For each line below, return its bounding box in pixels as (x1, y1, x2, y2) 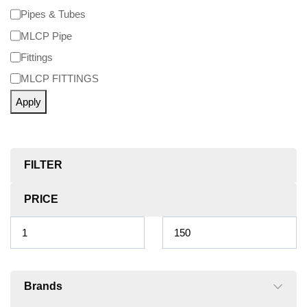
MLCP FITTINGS (21, 73, 99, 84)
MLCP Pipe (21, 29, 73, 42)
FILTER (24, 159, 62, 171)
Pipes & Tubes (21, 8, 86, 21)
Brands (24, 280, 62, 293)
